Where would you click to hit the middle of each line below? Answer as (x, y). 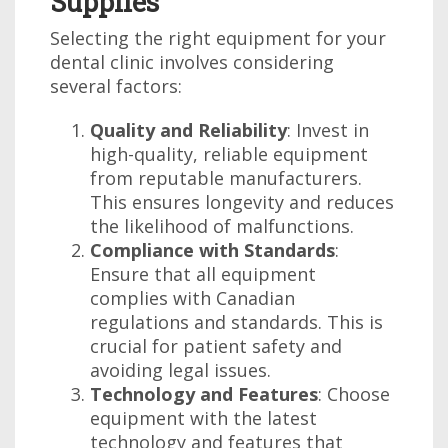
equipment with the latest (203, 418)
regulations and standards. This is (236, 322)
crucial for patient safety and (216, 346)
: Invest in (328, 130)
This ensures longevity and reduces (242, 202)
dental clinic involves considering (192, 62)
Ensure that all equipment (203, 274)
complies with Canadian (192, 298)
